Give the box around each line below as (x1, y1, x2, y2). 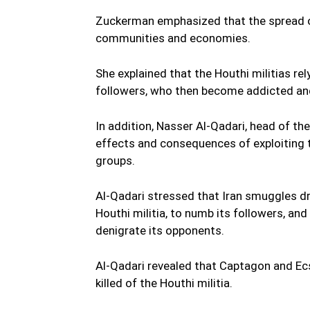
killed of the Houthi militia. (95, 276, 232, 291)
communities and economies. (95, 31, 250, 46)
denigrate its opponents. (95, 224, 224, 238)
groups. (95, 154, 135, 168)
